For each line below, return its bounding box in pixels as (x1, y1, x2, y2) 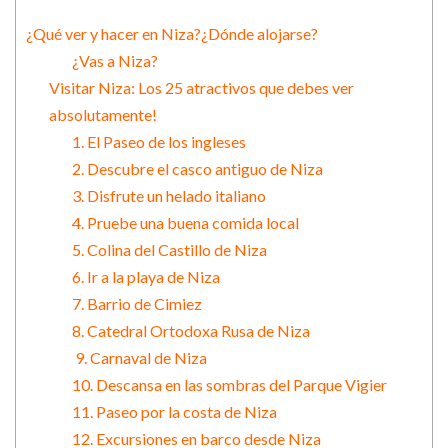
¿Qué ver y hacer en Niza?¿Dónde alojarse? (26, 24, 318, 44)
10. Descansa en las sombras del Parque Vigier (71, 375, 387, 395)
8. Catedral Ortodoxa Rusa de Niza (71, 321, 310, 341)
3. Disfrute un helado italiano (71, 186, 266, 206)
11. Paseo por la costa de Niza (71, 402, 277, 422)
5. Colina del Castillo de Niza (71, 240, 267, 260)
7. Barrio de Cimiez (71, 294, 202, 314)
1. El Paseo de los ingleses (71, 132, 246, 152)
